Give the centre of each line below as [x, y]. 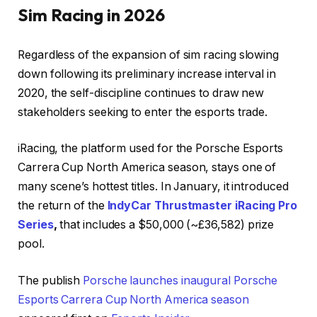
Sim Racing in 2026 [91, 15]
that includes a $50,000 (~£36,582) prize [166, 225]
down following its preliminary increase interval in [147, 74]
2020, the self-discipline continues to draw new [141, 93]
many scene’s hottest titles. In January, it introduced [153, 187]
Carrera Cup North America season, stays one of [147, 168]
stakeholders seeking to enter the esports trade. [143, 112]
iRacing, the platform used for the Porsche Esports [151, 149]
